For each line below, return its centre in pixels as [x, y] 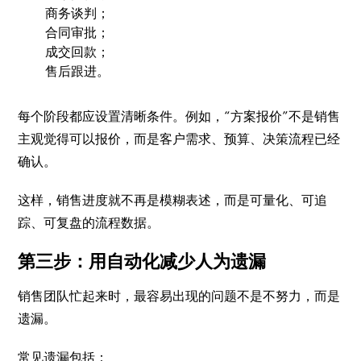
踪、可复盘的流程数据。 [89, 222]
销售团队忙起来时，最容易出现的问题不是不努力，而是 [179, 296]
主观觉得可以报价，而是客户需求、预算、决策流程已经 [179, 139]
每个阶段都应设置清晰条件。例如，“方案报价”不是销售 [179, 116]
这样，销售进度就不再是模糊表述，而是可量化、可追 [173, 200]
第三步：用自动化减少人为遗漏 [142, 261]
